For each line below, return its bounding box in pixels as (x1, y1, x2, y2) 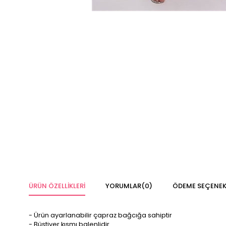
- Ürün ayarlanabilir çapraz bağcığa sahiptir (29, 211, 172, 219)
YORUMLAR (105, 181, 141, 191)
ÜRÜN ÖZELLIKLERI (29, 181, 85, 191)
